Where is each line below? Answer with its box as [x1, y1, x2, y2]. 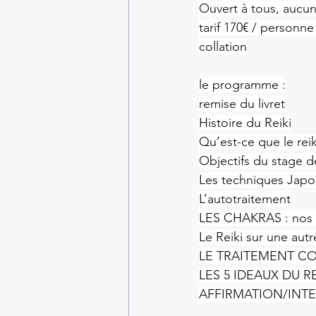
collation [199, 38, 247, 54]
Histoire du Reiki [199, 114, 291, 130]
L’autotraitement [199, 190, 291, 207]
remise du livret [199, 95, 285, 111]
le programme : [199, 76, 286, 92]
